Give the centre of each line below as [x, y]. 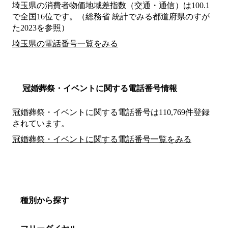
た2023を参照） [41, 28]
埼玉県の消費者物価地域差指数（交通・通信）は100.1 [111, 6]
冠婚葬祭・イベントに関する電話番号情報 [100, 89]
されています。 [41, 124]
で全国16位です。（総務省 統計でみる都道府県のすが [111, 17]
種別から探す [45, 201]
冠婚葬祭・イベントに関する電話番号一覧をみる [102, 139]
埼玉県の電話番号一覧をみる [65, 44]
